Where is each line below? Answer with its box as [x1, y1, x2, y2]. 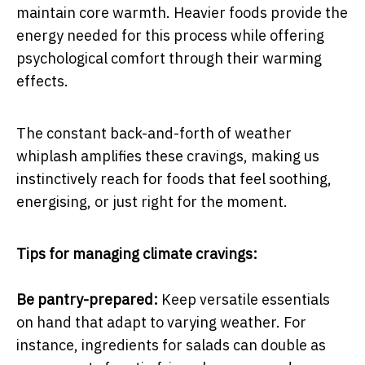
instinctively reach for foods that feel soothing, [16, 169, 332, 188]
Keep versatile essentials [158, 289, 330, 309]
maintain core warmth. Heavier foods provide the [16, 2, 348, 22]
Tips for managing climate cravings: [16, 244, 257, 263]
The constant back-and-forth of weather [16, 123, 292, 143]
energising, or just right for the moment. [16, 191, 288, 211]
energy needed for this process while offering [16, 25, 324, 45]
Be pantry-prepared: [16, 289, 158, 309]
